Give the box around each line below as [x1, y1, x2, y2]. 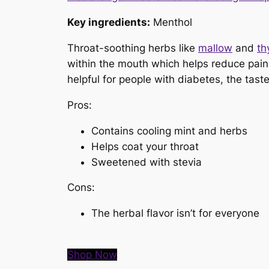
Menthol [150, 16, 192, 29]
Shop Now [67, 248, 117, 261]
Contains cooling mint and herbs [91, 124, 247, 137]
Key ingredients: [67, 16, 150, 29]
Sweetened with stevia [91, 156, 202, 168]
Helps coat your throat [91, 140, 199, 153]
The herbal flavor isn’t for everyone [91, 207, 259, 220]
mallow [198, 41, 232, 54]
